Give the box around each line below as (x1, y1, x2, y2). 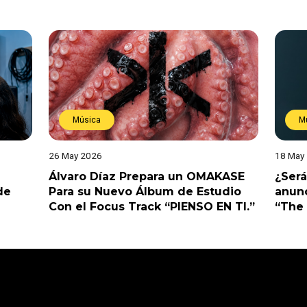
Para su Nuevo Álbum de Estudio (48, 184, 241, 198)
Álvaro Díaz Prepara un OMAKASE (48, 169, 245, 183)
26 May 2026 (48, 149, 102, 161)
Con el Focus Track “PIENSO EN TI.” (48, 199, 255, 213)
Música (72, 114, 101, 125)
